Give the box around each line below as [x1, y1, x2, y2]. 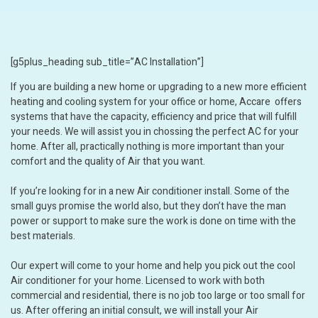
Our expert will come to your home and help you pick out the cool [11, 258, 295, 273]
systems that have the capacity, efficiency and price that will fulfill [11, 109, 297, 124]
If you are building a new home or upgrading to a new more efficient [11, 79, 307, 94]
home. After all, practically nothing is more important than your [11, 139, 285, 154]
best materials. [11, 229, 75, 243]
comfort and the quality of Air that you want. [11, 154, 205, 169]
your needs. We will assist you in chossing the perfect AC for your [11, 124, 299, 139]
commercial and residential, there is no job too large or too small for [11, 288, 305, 303]
